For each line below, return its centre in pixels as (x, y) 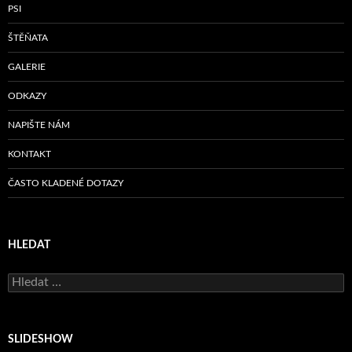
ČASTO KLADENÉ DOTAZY (66, 183)
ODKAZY (27, 96)
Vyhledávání (37, 281)
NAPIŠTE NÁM (39, 125)
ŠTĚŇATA (28, 38)
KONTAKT (29, 154)
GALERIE (27, 67)
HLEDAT (29, 246)
